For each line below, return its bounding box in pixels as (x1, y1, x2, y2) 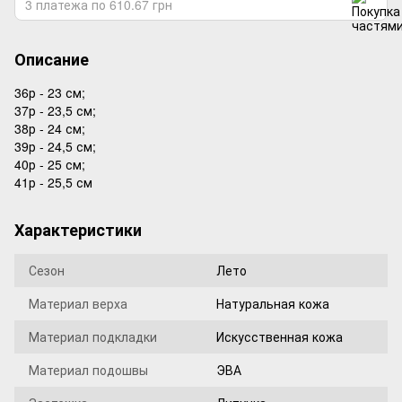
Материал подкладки (29, 328, 157, 345)
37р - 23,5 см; (14, 101, 100, 119)
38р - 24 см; (14, 119, 85, 137)
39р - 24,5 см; (14, 137, 96, 155)
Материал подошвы (29, 361, 148, 379)
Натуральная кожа (216, 294, 329, 312)
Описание (14, 48, 89, 71)
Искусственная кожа (216, 328, 343, 345)
